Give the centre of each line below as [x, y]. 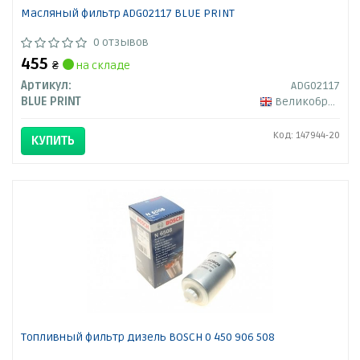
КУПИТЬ [53, 141]
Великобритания [301, 102]
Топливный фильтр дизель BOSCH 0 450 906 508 [147, 337]
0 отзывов [121, 43]
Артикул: [46, 86]
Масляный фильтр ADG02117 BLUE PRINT [127, 14]
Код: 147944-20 [306, 136]
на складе [102, 66]
